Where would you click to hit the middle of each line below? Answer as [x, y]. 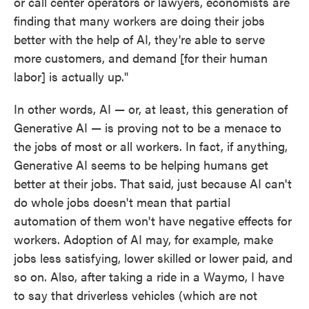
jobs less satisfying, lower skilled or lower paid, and [153, 258]
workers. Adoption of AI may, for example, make [143, 239]
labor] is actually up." [71, 76]
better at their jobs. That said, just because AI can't [153, 183]
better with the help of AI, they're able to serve [139, 39]
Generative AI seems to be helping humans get [141, 165]
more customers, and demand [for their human [141, 58]
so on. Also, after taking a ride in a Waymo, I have [149, 276]
